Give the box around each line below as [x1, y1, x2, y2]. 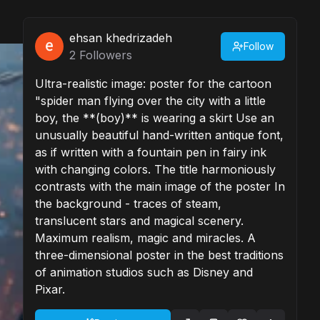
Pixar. [35, 282, 65, 296]
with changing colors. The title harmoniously [35, 162, 276, 176]
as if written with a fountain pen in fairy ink [35, 145, 266, 159]
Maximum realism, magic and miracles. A [35, 231, 256, 245]
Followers [76, 48, 132, 62]
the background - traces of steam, [35, 196, 221, 211]
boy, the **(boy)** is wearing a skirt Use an [35, 111, 274, 125]
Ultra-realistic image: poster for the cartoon [35, 76, 271, 91]
